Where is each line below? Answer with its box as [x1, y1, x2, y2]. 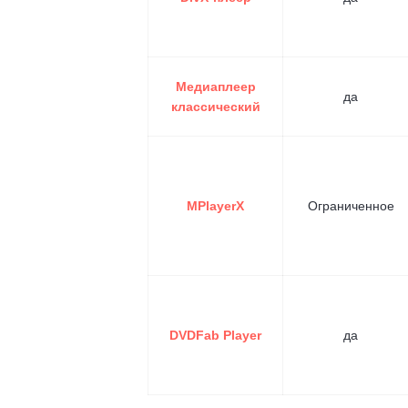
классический [170, 99, 260, 114]
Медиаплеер [175, 79, 256, 94]
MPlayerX [187, 199, 244, 213]
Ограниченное [307, 199, 394, 213]
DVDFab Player [169, 328, 261, 342]
